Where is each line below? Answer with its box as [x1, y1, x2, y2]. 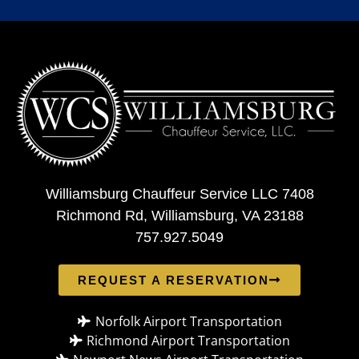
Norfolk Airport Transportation [95, 313, 282, 331]
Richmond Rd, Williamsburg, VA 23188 [55, 208, 304, 224]
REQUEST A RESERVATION [78, 273, 269, 288]
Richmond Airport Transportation [87, 332, 291, 350]
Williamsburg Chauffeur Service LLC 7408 [45, 186, 314, 203]
